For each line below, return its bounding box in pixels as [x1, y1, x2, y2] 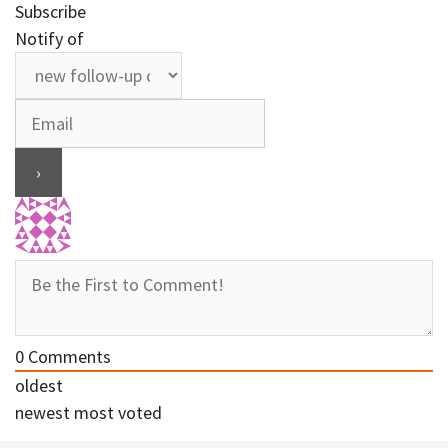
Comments [24, 344, 111, 368]
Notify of [15, 26, 84, 50]
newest [15, 400, 70, 424]
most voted [74, 400, 162, 424]
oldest [15, 373, 63, 397]
